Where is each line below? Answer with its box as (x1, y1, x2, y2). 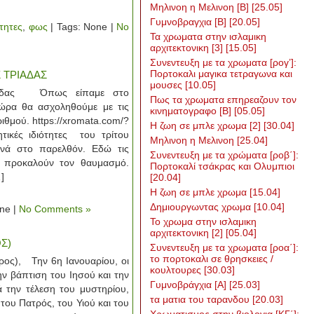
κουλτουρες (150, 264, 204, 275)
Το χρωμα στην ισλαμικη (150, 216, 257, 227)
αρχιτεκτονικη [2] (150, 227, 226, 238)
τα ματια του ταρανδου (150, 294, 252, 305)
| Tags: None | (47, 21, 117, 32)
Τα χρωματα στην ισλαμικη (150, 31, 266, 42)
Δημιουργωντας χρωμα (150, 201, 254, 212)
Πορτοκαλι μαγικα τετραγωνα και (150, 68, 292, 79)
